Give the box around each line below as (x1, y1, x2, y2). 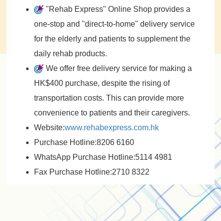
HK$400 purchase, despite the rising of (34, 78, 170, 87)
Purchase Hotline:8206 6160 (34, 138, 134, 147)
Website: (34, 123, 65, 132)
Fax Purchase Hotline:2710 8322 (34, 167, 149, 176)
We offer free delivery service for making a (43, 64, 192, 73)
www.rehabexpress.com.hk (64, 123, 159, 132)
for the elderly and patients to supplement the (34, 34, 190, 43)
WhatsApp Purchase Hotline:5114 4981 (34, 152, 172, 161)
